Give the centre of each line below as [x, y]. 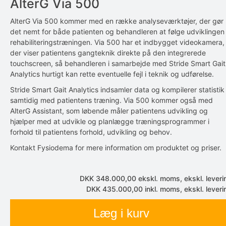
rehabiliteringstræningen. [51, 42]
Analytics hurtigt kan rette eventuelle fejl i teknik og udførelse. [112, 74]
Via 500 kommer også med [168, 100]
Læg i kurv [121, 213]
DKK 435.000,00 [116, 189]
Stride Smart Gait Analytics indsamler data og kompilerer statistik [117, 90]
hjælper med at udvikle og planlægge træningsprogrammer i [110, 121]
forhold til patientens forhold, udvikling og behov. [91, 132]
